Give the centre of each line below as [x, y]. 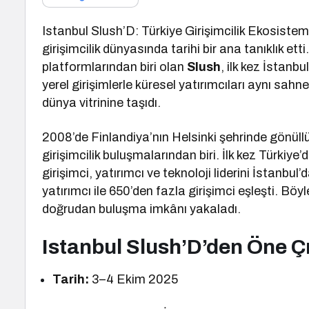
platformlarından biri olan [115, 67]
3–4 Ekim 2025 [134, 279]
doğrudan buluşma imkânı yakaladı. [142, 209]
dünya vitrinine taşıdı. [102, 103]
